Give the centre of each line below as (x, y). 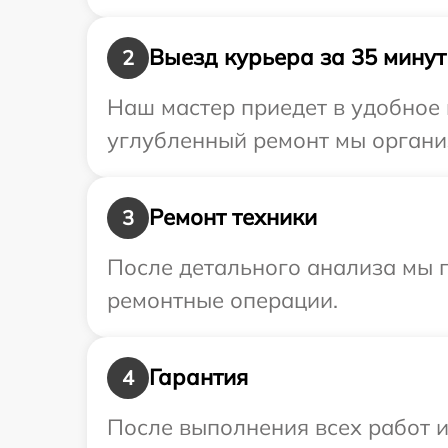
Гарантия (198, 377)
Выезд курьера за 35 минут (297, 57)
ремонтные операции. (222, 299)
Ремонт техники (233, 217)
